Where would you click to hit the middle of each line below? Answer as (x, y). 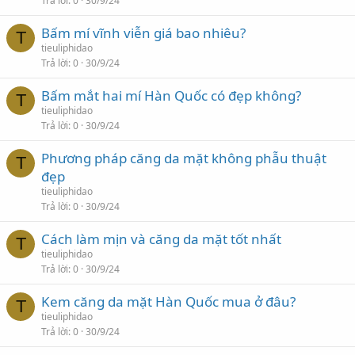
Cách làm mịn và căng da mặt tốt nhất (161, 239)
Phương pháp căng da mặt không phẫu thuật (184, 158)
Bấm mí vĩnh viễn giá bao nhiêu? (143, 33)
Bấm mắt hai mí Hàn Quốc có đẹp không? (171, 95)
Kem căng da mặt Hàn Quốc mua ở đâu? (168, 302)
